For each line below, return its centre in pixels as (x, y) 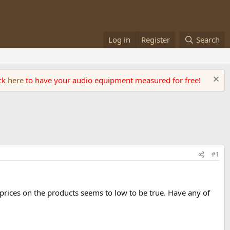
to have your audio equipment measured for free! (113, 80)
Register (156, 40)
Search (208, 40)
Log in (120, 40)
